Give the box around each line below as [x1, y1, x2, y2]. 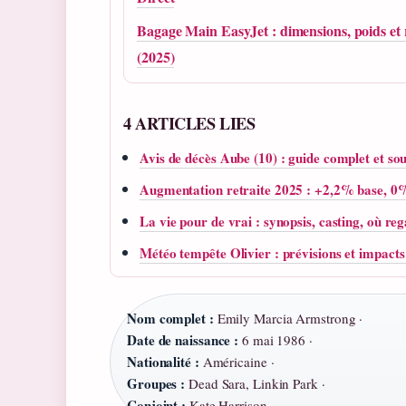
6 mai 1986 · [238, 331, 313, 350]
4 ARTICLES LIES [123, 111, 256, 136]
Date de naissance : [127, 330, 239, 351]
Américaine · [198, 353, 275, 372]
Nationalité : [127, 352, 199, 372]
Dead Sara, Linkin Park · [185, 374, 325, 393]
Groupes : [127, 373, 186, 394]
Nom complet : [127, 308, 214, 329]
